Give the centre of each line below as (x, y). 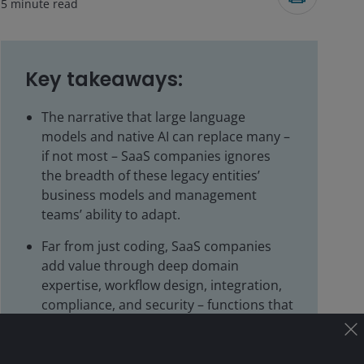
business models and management (149, 195)
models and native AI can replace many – (166, 136)
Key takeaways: (104, 79)
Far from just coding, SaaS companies (156, 246)
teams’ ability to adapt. (111, 214)
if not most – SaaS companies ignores (156, 156)
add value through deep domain (140, 266)
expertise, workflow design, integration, (162, 285)
